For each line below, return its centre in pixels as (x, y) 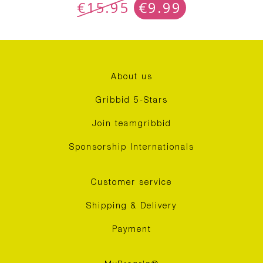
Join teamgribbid (131, 124)
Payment (131, 230)
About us (131, 77)
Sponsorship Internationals (131, 148)
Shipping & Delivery (131, 206)
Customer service (131, 183)
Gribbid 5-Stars (131, 101)
